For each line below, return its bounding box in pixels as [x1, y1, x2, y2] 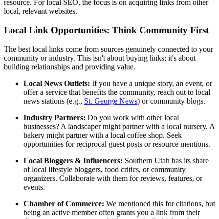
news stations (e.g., [23, 96, 84, 105]
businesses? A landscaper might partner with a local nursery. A [23, 122, 215, 131]
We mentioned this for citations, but [104, 199, 215, 208]
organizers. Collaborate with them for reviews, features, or [23, 174, 202, 182]
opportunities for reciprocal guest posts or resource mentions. [23, 139, 210, 148]
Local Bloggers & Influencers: [23, 156, 123, 165]
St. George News [84, 96, 137, 105]
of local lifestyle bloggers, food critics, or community [23, 165, 186, 174]
